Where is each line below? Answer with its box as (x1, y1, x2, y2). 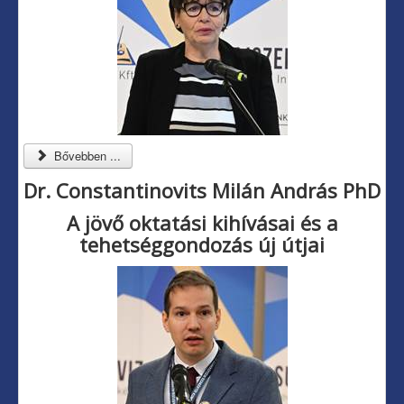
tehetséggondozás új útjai (79, 231, 325, 259)
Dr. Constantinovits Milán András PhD (23, 177, 381, 205)
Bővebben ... (50, 147, 122, 165)
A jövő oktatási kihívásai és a (66, 209, 338, 237)
